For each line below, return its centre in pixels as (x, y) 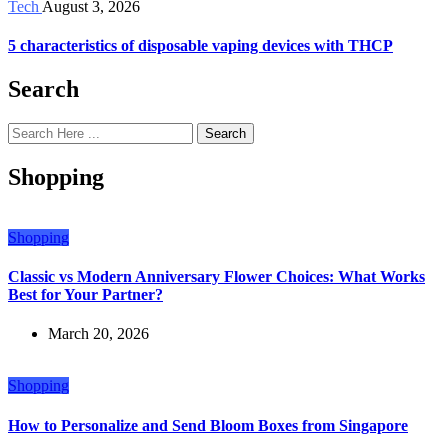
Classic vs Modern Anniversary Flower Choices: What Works (216, 277)
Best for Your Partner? (85, 295)
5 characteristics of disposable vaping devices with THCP (200, 45)
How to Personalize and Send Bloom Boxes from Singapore (208, 425)
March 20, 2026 (98, 334)
